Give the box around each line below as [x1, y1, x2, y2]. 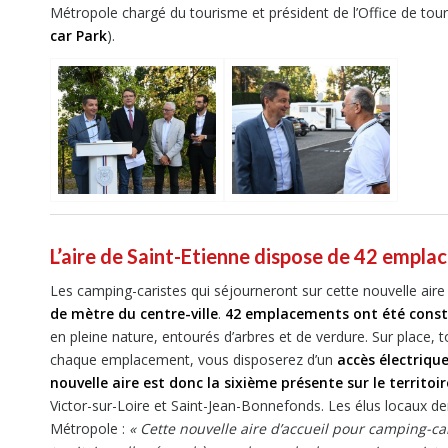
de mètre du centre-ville [50, 304, 218, 324]
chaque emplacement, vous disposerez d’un [50, 350, 333, 370]
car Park [50, 25, 107, 45]
